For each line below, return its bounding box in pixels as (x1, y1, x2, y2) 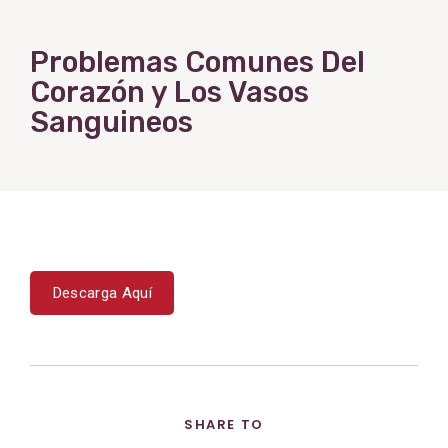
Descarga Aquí (52, 283, 152, 302)
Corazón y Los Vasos (30, 75, 309, 110)
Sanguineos (30, 105, 193, 140)
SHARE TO (184, 414, 264, 434)
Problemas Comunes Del (30, 45, 365, 80)
